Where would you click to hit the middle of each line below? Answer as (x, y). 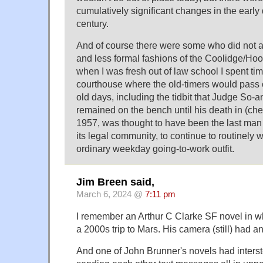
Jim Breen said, (115, 182)
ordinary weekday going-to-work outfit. (155, 149)
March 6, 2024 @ (111, 194)
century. (92, 24)
